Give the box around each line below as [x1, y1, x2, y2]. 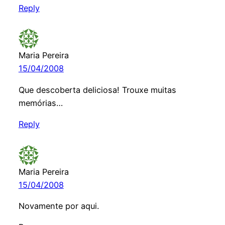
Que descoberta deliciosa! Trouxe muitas [18, 84, 176, 95]
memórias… [18, 97, 63, 108]
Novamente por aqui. [18, 200, 99, 211]
